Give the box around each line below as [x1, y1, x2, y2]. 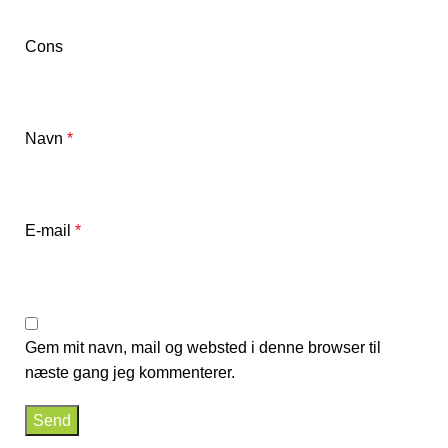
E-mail [25, 221, 75, 239]
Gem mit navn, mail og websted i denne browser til [25, 338, 381, 356]
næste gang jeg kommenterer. [25, 363, 235, 381]
